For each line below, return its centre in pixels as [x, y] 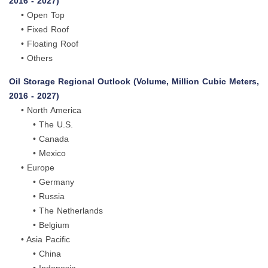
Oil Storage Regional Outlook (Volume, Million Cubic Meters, [134, 82]
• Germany [42, 182]
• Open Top [37, 15]
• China [35, 254]
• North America [45, 110]
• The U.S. [41, 125]
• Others [31, 58]
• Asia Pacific [39, 240]
